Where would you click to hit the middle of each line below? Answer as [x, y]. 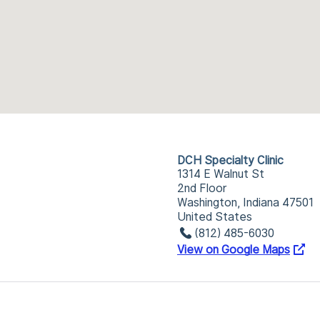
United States [215, 217]
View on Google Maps [234, 250]
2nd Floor [202, 188]
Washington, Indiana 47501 [245, 202]
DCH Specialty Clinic [230, 160]
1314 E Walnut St [221, 174]
